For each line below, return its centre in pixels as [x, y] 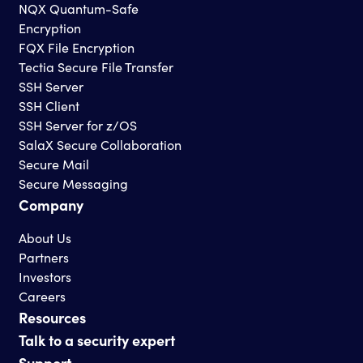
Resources [52, 317]
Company [51, 204]
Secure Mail [53, 164]
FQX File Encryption [76, 47]
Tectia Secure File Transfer [96, 66]
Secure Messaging [73, 183]
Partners [43, 257]
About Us [45, 237]
